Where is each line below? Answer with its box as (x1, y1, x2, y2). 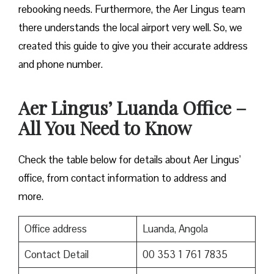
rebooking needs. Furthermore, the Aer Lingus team (18, 2, 245, 17)
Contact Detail (24, 248, 89, 262)
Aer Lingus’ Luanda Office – (18, 95, 246, 120)
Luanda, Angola (142, 222, 208, 236)
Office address (24, 222, 87, 236)
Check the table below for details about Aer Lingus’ (18, 153, 241, 167)
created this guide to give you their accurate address (18, 39, 248, 53)
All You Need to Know (18, 116, 196, 141)
